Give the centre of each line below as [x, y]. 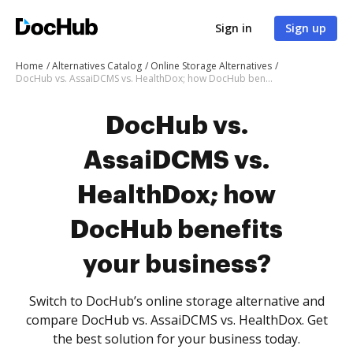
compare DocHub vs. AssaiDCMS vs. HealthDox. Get [176, 320]
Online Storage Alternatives [211, 66]
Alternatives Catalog [97, 66]
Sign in [234, 28]
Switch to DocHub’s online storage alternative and [176, 301]
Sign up [306, 28]
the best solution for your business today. [176, 339]
